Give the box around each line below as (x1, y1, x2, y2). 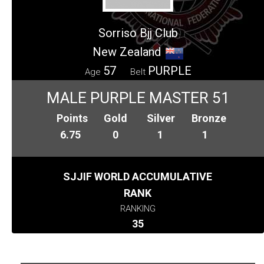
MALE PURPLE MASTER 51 (46, 88, 230, 107)
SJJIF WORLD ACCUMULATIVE (63, 170, 213, 183)
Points (57, 111, 88, 124)
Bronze (192, 111, 227, 124)
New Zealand (93, 44, 161, 59)
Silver (146, 111, 175, 124)
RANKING (120, 203, 156, 214)
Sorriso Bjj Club (98, 25, 178, 40)
